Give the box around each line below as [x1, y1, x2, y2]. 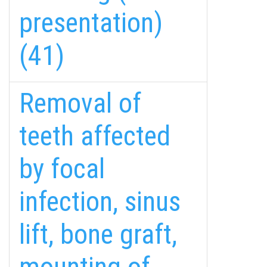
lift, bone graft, [19, 218, 177, 250]
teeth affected [19, 120, 170, 152]
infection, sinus [19, 185, 181, 218]
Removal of [19, 87, 141, 119]
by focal [19, 153, 105, 185]
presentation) [19, 7, 163, 39]
